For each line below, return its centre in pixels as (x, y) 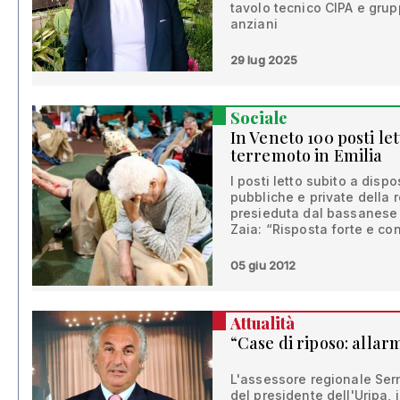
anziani (254, 23)
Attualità (262, 323)
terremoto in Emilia (306, 155)
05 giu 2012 (263, 265)
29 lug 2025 (264, 59)
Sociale (258, 117)
